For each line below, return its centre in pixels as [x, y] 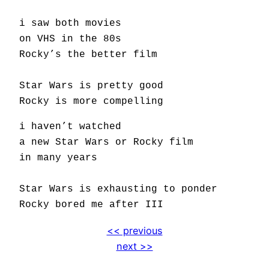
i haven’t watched [70, 127]
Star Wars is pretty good [91, 86]
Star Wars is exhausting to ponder [118, 189]
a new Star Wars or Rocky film [106, 142]
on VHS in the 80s [70, 39]
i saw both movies [70, 23]
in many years [58, 158]
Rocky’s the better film [88, 55]
